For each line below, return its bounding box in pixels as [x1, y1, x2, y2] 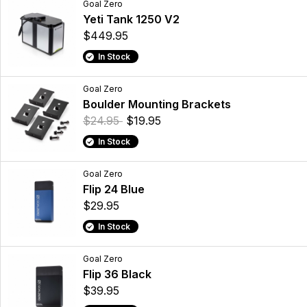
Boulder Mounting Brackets [83, 97, 231, 112]
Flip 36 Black [83, 267, 151, 282]
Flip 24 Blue [83, 182, 145, 197]
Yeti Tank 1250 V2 [83, 12, 180, 27]
